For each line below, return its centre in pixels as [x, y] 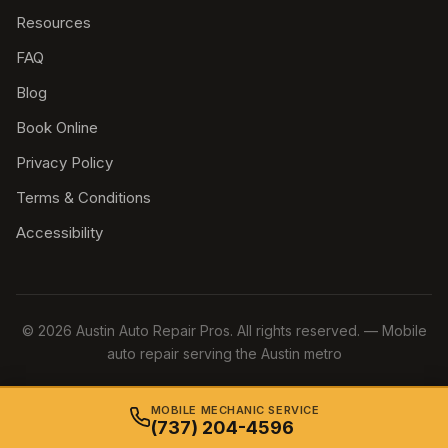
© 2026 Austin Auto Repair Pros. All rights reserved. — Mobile [224, 330]
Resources [53, 22]
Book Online [57, 127]
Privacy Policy [64, 162]
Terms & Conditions [83, 197]
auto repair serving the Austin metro [224, 353]
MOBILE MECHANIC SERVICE [235, 409]
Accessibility [59, 232]
